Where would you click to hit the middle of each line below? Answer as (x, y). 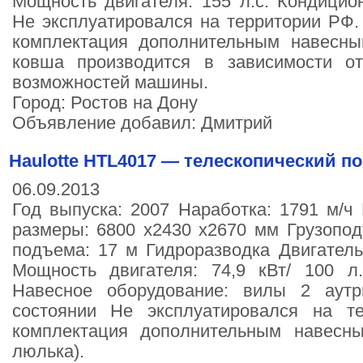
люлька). (48, 352)
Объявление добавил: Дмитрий (142, 123)
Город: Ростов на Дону (105, 103)
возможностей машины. (110, 83)
